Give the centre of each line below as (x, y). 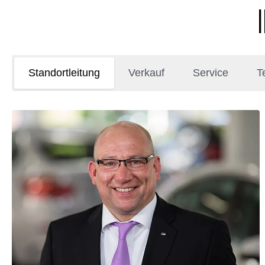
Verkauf (146, 73)
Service (211, 73)
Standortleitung (64, 73)
